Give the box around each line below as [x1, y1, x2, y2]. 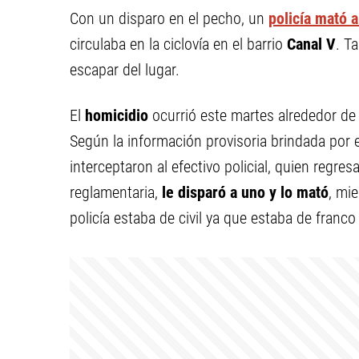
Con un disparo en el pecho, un [70, 9, 268, 28]
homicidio [81, 106, 148, 125]
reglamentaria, [70, 183, 158, 202]
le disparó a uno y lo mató [158, 183, 329, 202]
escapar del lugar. [70, 60, 179, 79]
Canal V [283, 34, 336, 54]
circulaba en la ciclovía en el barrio [70, 34, 283, 54]
